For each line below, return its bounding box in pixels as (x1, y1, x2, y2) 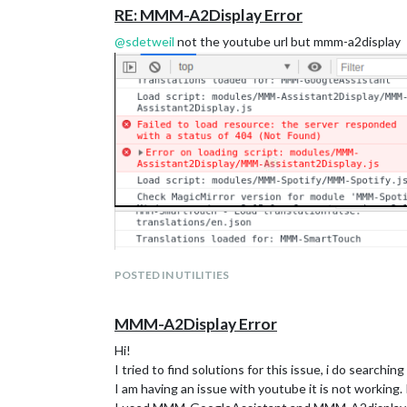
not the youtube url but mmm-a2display (174, 34, 401, 49)
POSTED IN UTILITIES (114, 268, 229, 282)
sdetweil (125, 34, 174, 49)
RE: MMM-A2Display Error (114, 5, 303, 25)
